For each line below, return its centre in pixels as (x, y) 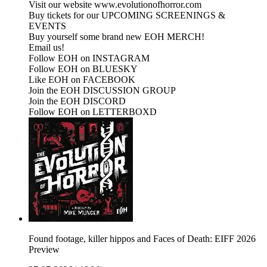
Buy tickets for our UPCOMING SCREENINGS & (127, 15)
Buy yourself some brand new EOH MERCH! (117, 37)
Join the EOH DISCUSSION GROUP (102, 91)
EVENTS (47, 26)
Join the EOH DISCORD (77, 101)
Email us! (48, 48)
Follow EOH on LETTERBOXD (93, 112)
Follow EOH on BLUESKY (83, 69)
